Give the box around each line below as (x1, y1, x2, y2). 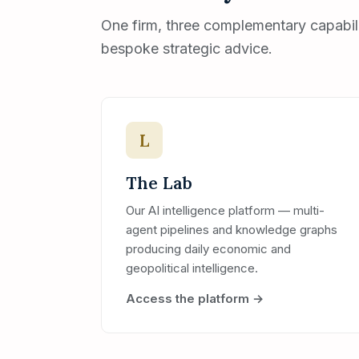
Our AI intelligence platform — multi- (126, 203, 325, 218)
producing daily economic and (126, 241, 291, 256)
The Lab (126, 172, 192, 194)
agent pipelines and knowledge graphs (126, 222, 337, 237)
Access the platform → (126, 291, 264, 306)
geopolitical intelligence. (126, 260, 258, 276)
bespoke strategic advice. (101, 40, 272, 57)
